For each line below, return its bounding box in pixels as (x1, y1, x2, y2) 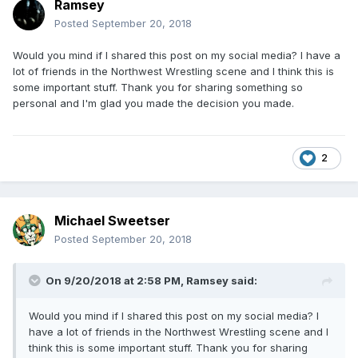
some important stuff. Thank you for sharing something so (13, 80, 303, 93)
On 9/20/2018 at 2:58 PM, (46, 273, 186, 287)
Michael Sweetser (54, 212, 170, 229)
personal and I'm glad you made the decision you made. (13, 96, 294, 109)
